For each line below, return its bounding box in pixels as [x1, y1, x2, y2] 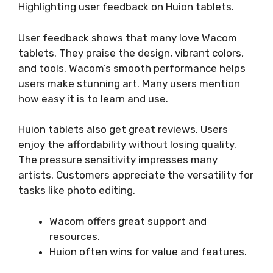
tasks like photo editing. [18, 184, 135, 197]
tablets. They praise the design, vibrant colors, [18, 46, 244, 59]
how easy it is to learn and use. [18, 92, 168, 105]
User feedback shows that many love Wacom [18, 31, 237, 44]
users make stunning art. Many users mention [18, 77, 240, 90]
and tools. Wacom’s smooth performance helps [18, 62, 246, 74]
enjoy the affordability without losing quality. [18, 138, 236, 151]
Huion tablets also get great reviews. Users [18, 123, 228, 136]
